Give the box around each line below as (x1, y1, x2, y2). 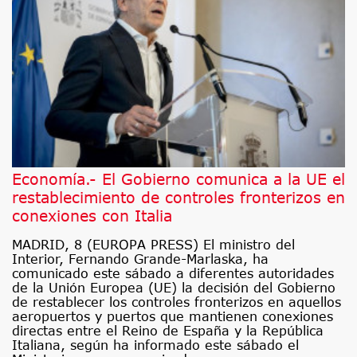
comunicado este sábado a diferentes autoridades (12, 265, 334, 280)
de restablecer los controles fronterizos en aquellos (12, 294, 341, 309)
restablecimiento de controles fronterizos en (12, 187, 345, 206)
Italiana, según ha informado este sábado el (12, 337, 299, 352)
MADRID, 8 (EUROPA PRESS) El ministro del (12, 237, 295, 252)
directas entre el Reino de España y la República (12, 323, 324, 338)
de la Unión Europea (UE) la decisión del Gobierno (12, 280, 335, 295)
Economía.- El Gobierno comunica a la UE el (12, 169, 345, 188)
